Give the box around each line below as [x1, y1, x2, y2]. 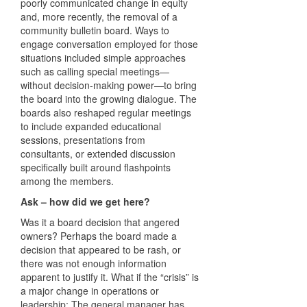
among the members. [21, 174, 114, 188]
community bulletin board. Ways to [21, 23, 169, 38]
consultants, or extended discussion [21, 147, 175, 161]
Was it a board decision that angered [21, 215, 180, 230]
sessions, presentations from [21, 133, 145, 147]
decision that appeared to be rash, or [21, 243, 181, 257]
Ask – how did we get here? [21, 195, 150, 209]
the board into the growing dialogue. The [21, 92, 197, 106]
